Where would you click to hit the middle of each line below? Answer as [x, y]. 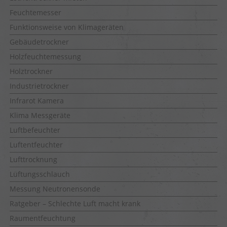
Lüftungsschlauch [40, 174]
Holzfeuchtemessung [45, 56]
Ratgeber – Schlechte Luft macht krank [75, 203]
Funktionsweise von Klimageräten [67, 27]
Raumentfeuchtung [43, 218]
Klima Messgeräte [40, 115]
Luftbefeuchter [35, 130]
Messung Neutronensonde [55, 188]
